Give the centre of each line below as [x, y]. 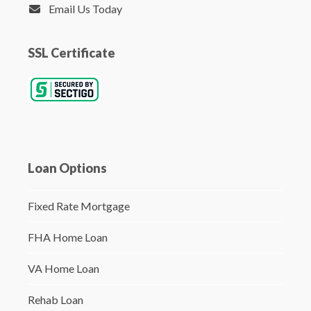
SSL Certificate [71, 53]
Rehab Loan [55, 300]
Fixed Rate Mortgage [78, 206]
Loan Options [67, 168]
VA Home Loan [63, 269]
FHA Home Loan [67, 237]
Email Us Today [85, 9]
